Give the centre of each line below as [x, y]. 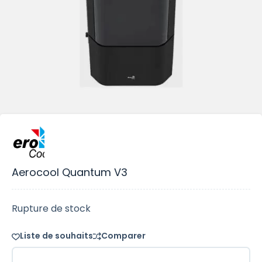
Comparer [123, 236]
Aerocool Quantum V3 [70, 172]
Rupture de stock [51, 208]
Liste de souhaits [56, 236]
